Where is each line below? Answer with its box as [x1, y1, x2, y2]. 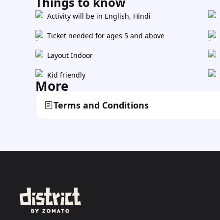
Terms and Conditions [54, 99, 149, 111]
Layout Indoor [47, 51, 93, 60]
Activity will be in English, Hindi [47, 11, 151, 21]
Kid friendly [47, 70, 85, 80]
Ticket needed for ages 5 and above [47, 31, 165, 40]
